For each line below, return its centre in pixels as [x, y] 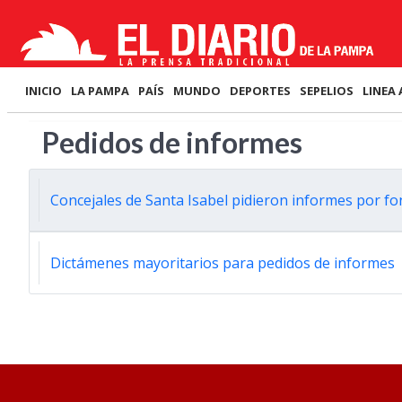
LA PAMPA [100, 91]
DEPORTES [260, 91]
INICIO [44, 91]
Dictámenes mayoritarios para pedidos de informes [223, 263]
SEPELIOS [327, 91]
